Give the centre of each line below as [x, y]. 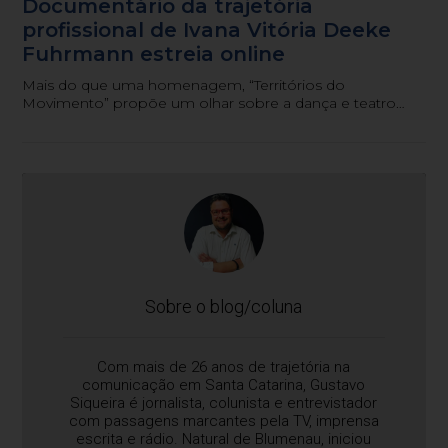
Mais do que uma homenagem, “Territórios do [184, 84]
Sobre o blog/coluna [224, 306]
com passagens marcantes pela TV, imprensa [223, 420]
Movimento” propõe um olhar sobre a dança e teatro [209, 102]
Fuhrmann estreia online [154, 53]
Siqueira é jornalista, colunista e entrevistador [224, 402]
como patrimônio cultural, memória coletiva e [182, 120]
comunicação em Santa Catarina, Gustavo [224, 384]
